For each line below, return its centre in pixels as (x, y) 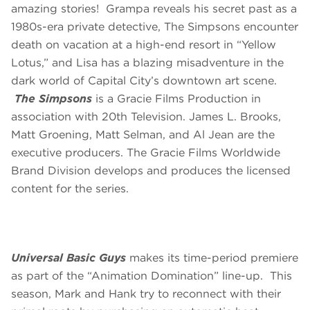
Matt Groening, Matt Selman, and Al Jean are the (143, 135)
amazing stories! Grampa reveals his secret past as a (154, 9)
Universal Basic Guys (69, 258)
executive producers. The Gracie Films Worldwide (146, 153)
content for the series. (73, 189)
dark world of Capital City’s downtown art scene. (144, 81)
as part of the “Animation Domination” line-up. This (152, 276)
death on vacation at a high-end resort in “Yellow (144, 45)
